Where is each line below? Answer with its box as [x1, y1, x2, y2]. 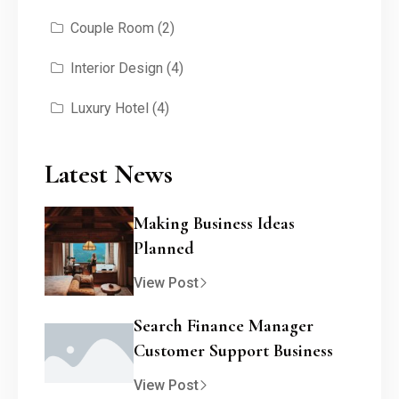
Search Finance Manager [134, 314, 313, 337]
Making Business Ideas [134, 212, 295, 234]
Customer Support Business [134, 339, 333, 362]
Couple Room [69, 19, 154, 37]
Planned [134, 237, 194, 259]
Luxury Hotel [69, 99, 149, 117]
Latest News [45, 157, 173, 191]
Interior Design [69, 59, 163, 77]
